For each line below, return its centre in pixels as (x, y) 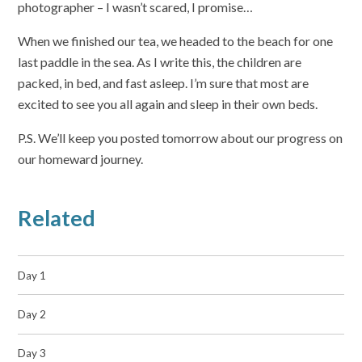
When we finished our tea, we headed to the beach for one (176, 41)
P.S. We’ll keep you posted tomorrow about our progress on (181, 138)
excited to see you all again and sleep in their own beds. (168, 104)
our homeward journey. (81, 159)
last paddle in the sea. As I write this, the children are (160, 62)
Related (57, 217)
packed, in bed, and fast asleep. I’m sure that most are (164, 83)
